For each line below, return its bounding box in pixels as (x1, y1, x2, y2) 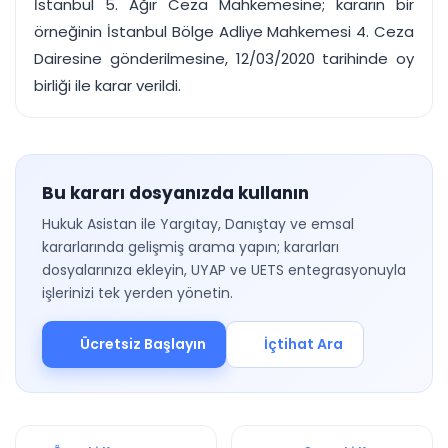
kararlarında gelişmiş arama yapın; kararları (42, 237, 339, 257)
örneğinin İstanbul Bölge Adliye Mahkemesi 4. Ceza (34, 21, 414, 42)
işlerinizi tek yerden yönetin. (42, 283, 233, 303)
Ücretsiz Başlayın (79, 334, 206, 354)
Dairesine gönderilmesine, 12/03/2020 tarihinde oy (34, 48, 414, 69)
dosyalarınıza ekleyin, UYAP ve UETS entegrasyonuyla (42, 260, 406, 280)
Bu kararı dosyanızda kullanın (42, 181, 309, 205)
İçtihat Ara (264, 334, 343, 354)
